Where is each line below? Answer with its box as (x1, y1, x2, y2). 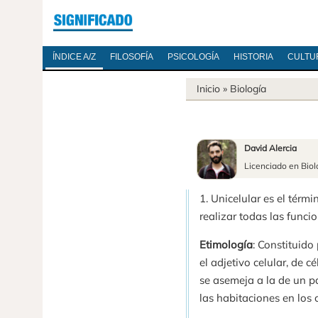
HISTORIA (233, 52, 273, 62)
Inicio (197, 82, 220, 95)
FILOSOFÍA (109, 52, 153, 62)
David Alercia (244, 143, 297, 153)
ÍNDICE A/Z (52, 52, 96, 62)
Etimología (199, 238, 253, 251)
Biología (230, 82, 266, 95)
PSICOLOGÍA (167, 52, 219, 62)
